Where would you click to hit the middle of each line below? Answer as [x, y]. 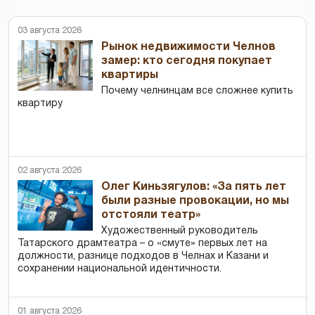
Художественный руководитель [180, 231]
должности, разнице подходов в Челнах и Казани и [143, 256]
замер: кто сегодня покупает [187, 61]
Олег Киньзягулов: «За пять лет [194, 187]
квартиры [130, 75]
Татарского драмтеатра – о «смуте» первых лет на [142, 243]
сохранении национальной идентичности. [120, 269]
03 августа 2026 [50, 30]
